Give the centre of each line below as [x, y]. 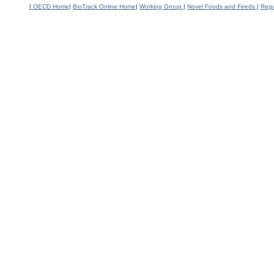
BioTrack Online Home [104, 6]
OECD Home [51, 6]
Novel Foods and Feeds [222, 6]
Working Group [161, 6]
